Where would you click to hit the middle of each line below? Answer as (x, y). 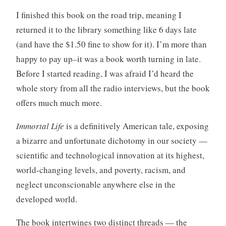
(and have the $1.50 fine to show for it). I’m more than (111, 44)
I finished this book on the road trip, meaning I (99, 15)
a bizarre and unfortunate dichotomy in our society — (111, 141)
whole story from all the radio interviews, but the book (113, 88)
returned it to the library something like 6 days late (106, 30)
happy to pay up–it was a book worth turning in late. (108, 59)
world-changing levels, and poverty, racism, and (101, 170)
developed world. (46, 199)
